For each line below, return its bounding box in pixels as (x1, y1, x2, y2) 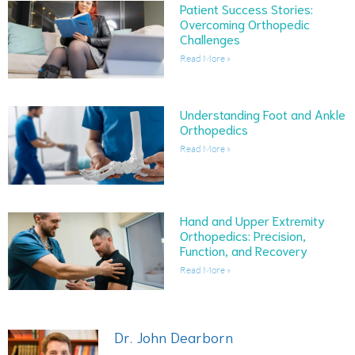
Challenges (179, 29, 240, 47)
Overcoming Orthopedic (179, 14, 310, 32)
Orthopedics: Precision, (179, 226, 306, 243)
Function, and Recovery (179, 241, 307, 258)
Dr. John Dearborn (114, 326, 234, 347)
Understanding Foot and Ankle (179, 105, 345, 123)
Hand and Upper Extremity (179, 211, 325, 228)
